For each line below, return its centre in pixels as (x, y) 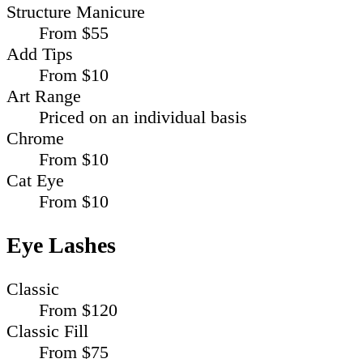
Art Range (44, 96)
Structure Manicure (76, 12)
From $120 (78, 310)
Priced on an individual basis (143, 117)
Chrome (35, 139)
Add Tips (40, 54)
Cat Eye (35, 181)
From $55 (74, 33)
